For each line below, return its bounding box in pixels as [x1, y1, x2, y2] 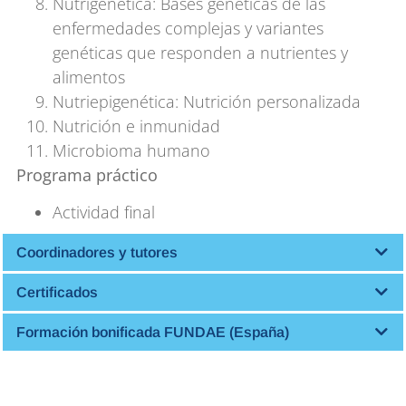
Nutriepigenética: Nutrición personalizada [53, 90, 361, 112]
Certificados [16, 285, 98, 301]
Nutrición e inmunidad [53, 114, 220, 137]
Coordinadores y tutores [16, 245, 178, 261]
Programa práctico [16, 163, 158, 186]
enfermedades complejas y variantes [53, 16, 324, 39]
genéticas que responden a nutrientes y [53, 41, 348, 63]
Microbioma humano [53, 139, 210, 161]
